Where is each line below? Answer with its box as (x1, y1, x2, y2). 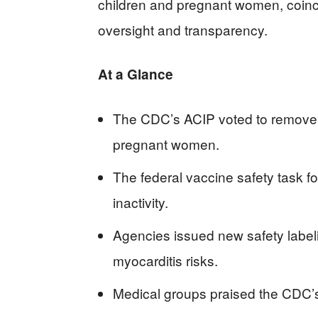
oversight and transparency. (98, 20, 268, 39)
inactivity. (113, 192, 168, 212)
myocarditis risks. (113, 251, 218, 270)
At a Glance (98, 65, 173, 84)
